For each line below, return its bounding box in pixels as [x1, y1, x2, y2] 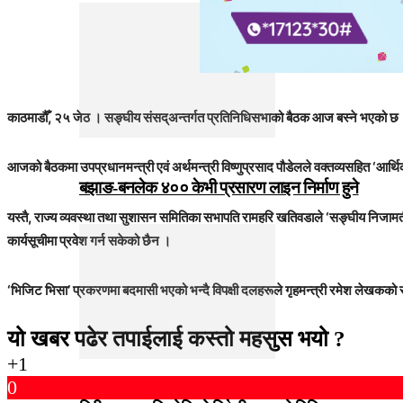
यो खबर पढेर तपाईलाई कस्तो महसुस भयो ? [7, 327, 345, 352]
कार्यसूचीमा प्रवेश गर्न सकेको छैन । [7, 231, 171, 249]
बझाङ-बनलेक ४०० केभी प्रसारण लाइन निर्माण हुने [79, 178, 359, 198]
